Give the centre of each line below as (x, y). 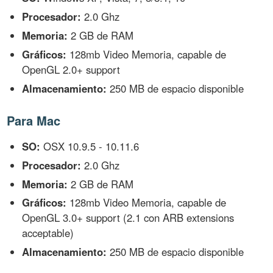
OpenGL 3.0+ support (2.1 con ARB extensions (128, 218)
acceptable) (48, 233)
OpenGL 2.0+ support (71, 69)
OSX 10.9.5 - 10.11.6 (90, 146)
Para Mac (34, 120)
